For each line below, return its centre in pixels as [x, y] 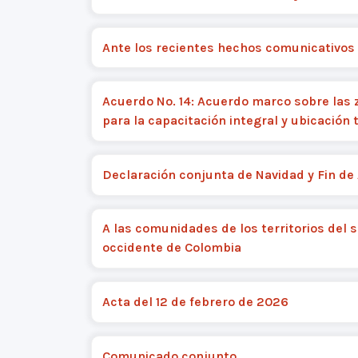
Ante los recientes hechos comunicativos [228, 47]
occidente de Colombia [171, 248]
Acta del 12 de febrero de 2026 [195, 301]
